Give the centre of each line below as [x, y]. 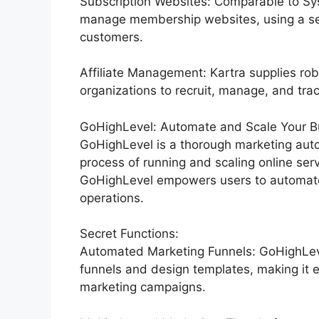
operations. [112, 198]
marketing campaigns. [143, 287]
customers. [111, 37]
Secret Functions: [129, 234]
